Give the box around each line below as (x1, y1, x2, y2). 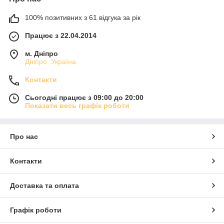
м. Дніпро (25, 49, 58, 58)
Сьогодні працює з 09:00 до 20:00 (25, 93, 143, 102)
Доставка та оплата (10, 181, 79, 190)
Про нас (10, 132, 38, 141)
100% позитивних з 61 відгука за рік (25, 13, 140, 22)
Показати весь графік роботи (25, 101, 129, 110)
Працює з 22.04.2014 (25, 31, 96, 40)
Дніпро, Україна (25, 57, 76, 66)
